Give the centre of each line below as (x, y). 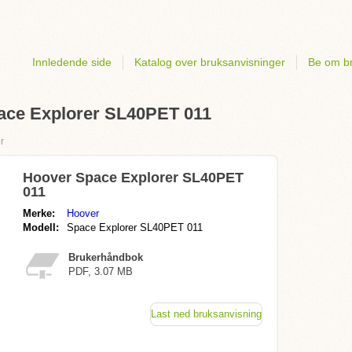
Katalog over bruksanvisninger (210, 62)
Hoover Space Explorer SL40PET (133, 178)
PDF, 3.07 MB (101, 271)
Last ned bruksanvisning (206, 314)
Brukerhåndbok (106, 257)
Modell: (41, 227)
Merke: (39, 213)
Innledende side (72, 62)
